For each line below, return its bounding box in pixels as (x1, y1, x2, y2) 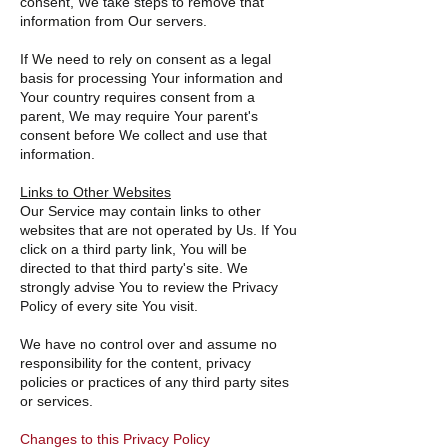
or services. (20, 393, 93, 409)
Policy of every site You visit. (20, 298, 198, 314)
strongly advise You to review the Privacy (20, 279, 278, 295)
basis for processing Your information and (20, 70, 283, 86)
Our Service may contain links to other (20, 203, 261, 219)
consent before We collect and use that (20, 127, 267, 143)
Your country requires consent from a (20, 89, 255, 105)
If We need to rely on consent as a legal (20, 51, 271, 67)
